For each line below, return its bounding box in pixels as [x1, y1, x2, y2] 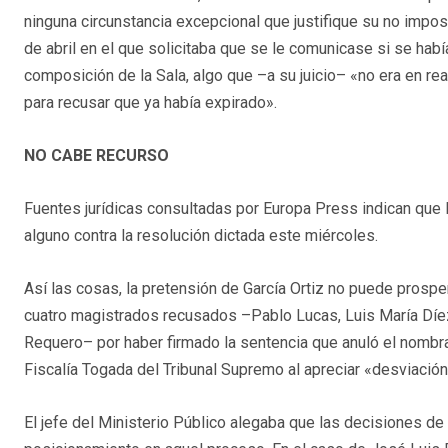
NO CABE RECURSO [24, 146, 169, 166]
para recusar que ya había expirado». [24, 93, 277, 113]
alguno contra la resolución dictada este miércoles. [24, 226, 378, 246]
